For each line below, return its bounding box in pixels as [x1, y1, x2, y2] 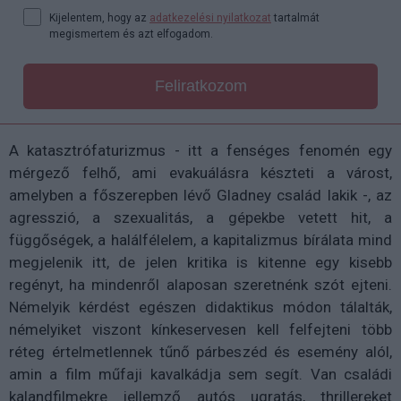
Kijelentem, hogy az [49, 12, 149, 25]
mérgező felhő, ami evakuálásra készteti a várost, [9, 164, 392, 183]
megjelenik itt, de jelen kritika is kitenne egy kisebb [9, 253, 392, 272]
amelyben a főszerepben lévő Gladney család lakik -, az [9, 186, 392, 205]
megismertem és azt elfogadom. [49, 28, 213, 41]
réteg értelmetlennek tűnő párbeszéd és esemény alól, [9, 343, 392, 362]
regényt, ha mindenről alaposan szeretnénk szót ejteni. [9, 276, 392, 294]
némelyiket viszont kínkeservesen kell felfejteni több [9, 320, 392, 339]
